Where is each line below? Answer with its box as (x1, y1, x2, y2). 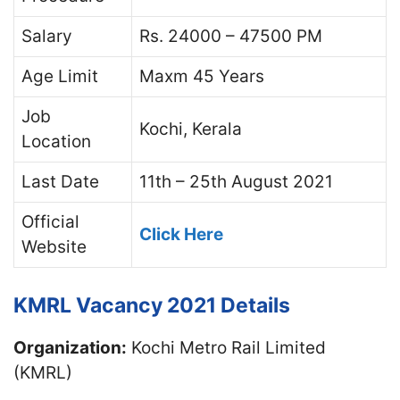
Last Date (21, 171, 99, 192)
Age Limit (21, 66, 98, 87)
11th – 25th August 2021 (139, 171, 333, 192)
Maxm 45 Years (139, 66, 264, 87)
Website (21, 237, 87, 257)
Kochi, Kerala (139, 119, 242, 139)
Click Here (139, 224, 223, 245)
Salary (21, 26, 72, 46)
